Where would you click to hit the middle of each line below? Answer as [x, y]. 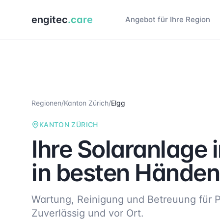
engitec [50, 20]
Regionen [46, 103]
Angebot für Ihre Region [168, 19]
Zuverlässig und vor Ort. [88, 213]
